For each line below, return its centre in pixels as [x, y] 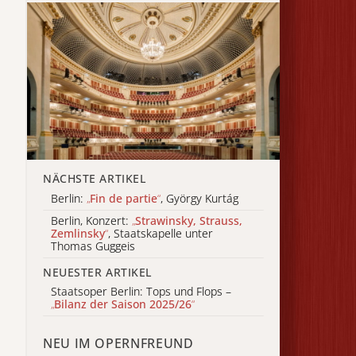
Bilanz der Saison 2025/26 [123, 304]
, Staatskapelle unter [161, 234]
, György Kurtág [199, 198]
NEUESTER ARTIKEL [97, 272]
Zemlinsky [78, 234]
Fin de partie [124, 198]
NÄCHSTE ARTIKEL [95, 179]
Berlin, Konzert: [91, 221]
